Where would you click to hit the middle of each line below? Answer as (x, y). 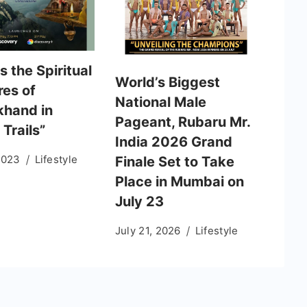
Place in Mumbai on (179, 182)
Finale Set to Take (174, 162)
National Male (160, 102)
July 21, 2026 (148, 231)
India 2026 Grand (173, 142)
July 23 (139, 202)
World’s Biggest (167, 83)
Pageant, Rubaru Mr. (182, 122)
